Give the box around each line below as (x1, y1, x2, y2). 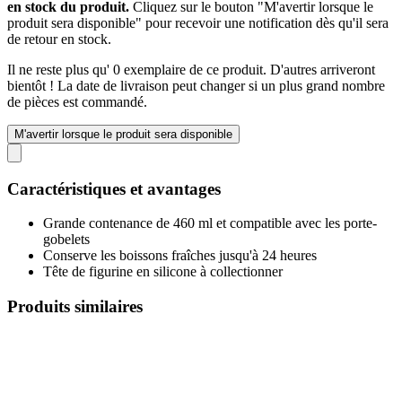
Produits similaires (7, 296, 143, 316)
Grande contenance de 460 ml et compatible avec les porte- (43, 215, 377, 232)
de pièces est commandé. (7, 93, 147, 109)
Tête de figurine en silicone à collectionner (43, 264, 283, 280)
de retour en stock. (7, 31, 111, 47)
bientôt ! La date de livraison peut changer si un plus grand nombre (7, 77, 385, 93)
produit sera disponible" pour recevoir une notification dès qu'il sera (7, 14, 389, 31)
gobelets (43, 232, 90, 248)
